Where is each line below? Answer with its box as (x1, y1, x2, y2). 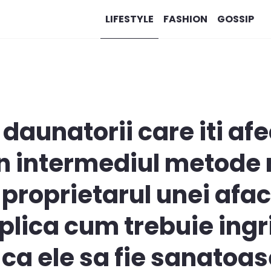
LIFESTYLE (105, 11, 154, 26)
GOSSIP (217, 11, 254, 26)
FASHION (163, 11, 207, 26)
